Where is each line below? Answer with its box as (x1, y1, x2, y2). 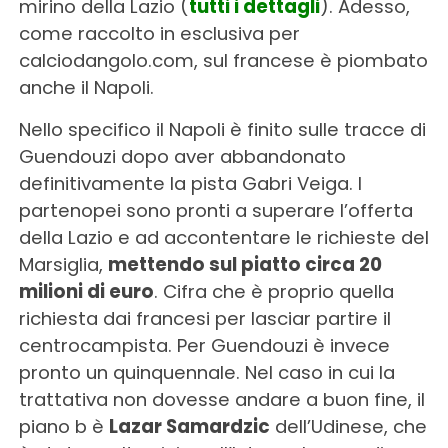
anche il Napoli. (18, 74, 154, 100)
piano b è (18, 413, 109, 439)
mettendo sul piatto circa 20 (107, 251, 382, 277)
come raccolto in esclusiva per (18, 20, 300, 46)
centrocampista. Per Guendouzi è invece (18, 332, 390, 358)
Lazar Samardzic (108, 413, 270, 439)
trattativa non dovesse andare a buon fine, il (18, 386, 425, 412)
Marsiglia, (18, 251, 108, 277)
